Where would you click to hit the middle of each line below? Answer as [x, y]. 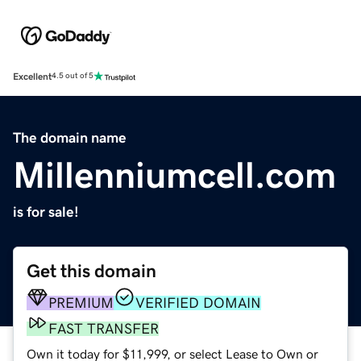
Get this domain [91, 271]
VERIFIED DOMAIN [198, 303]
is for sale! [46, 212]
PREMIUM [81, 303]
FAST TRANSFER [104, 328]
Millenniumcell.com [174, 174]
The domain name [70, 137]
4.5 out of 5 [73, 76]
